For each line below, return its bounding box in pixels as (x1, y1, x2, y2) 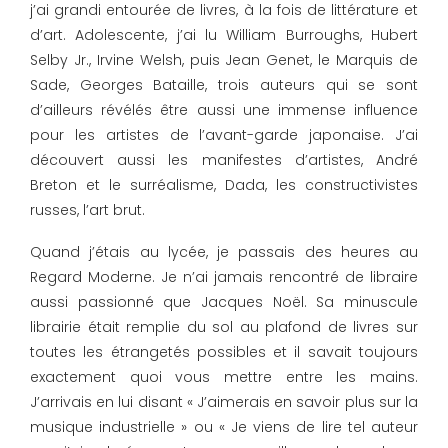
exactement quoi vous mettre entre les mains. (30, 367, 418, 387)
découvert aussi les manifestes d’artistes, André (30, 150, 418, 170)
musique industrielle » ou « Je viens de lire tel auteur (30, 417, 418, 437)
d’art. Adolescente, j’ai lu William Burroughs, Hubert (30, 25, 418, 45)
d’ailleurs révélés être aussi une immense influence (30, 100, 418, 120)
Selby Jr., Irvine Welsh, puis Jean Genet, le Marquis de (30, 50, 418, 70)
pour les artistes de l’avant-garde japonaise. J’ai (30, 125, 418, 145)
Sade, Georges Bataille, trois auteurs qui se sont (30, 75, 418, 95)
